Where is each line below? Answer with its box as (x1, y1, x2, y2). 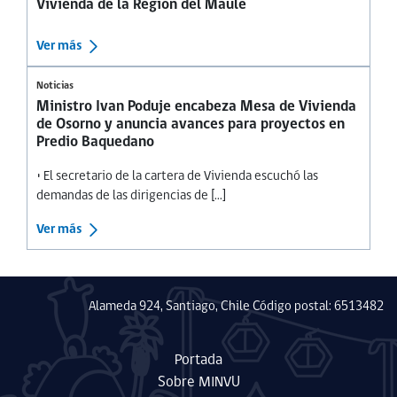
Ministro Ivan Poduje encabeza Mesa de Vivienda (36, 99, 356, 115)
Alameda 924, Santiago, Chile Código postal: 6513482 (89, 300, 384, 315)
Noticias (36, 81, 74, 92)
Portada (175, 353, 222, 369)
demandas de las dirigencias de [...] (36, 190, 226, 204)
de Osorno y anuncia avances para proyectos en (36, 117, 345, 133)
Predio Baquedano (36, 135, 154, 151)
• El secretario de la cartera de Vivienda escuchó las (36, 170, 318, 184)
